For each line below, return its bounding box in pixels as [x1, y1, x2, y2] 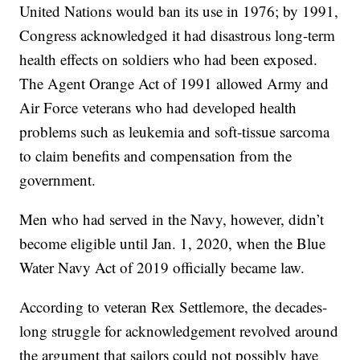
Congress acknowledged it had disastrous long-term [19, 25, 336, 46]
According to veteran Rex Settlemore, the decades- [19, 297, 328, 317]
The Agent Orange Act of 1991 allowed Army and [19, 73, 329, 94]
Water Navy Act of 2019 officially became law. [19, 257, 305, 278]
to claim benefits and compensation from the [19, 145, 292, 166]
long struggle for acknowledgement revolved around [19, 321, 339, 342]
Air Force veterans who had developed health [19, 97, 297, 118]
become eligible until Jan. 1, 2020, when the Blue [19, 233, 326, 254]
